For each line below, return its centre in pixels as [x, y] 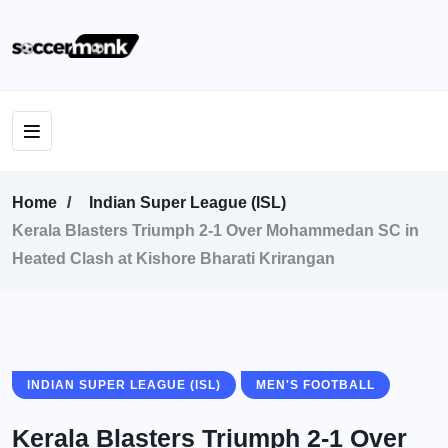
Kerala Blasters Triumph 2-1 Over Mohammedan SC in [215, 230]
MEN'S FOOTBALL [315, 385]
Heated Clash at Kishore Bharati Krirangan [173, 258]
